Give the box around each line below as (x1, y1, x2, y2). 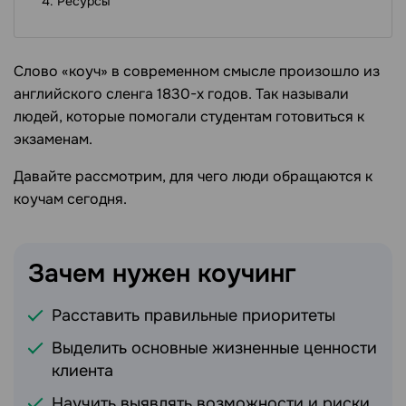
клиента (52, 361, 113, 382)
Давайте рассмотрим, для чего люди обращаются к (14, 167, 372, 187)
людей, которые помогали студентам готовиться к (14, 107, 364, 127)
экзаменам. (14, 130, 92, 150)
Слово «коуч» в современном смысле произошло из (14, 62, 380, 82)
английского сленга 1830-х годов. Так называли (14, 84, 349, 104)
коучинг (198, 257, 296, 291)
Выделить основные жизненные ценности (52, 338, 377, 359)
